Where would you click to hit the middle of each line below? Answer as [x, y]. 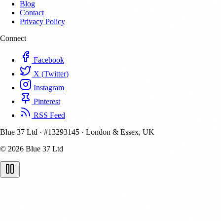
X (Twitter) [50, 74]
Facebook [48, 60]
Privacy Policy [42, 22]
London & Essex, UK [119, 132]
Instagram [48, 88]
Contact [32, 13]
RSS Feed [48, 115]
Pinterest [46, 102]
